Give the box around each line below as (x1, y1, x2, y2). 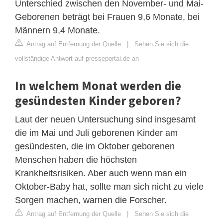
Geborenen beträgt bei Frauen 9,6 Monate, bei (15, 11, 200, 22)
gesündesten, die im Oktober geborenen (15, 141, 175, 151)
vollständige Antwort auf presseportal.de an (15, 54, 139, 62)
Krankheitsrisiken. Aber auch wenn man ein (15, 168, 187, 178)
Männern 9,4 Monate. (15, 25, 100, 35)
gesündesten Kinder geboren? (15, 92, 181, 109)
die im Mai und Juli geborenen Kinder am (15, 127, 178, 138)
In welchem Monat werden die (15, 77, 181, 94)
